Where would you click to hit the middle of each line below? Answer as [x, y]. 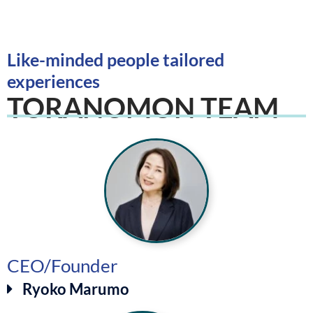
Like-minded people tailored [116, 60]
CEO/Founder [62, 265]
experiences [53, 81]
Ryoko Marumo [76, 289]
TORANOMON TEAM [143, 108]
